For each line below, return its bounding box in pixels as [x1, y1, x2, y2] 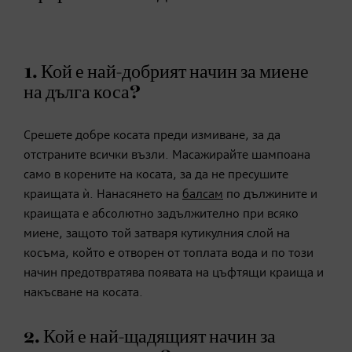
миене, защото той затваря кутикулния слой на [24, 227, 290, 240]
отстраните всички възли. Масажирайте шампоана [24, 148, 310, 162]
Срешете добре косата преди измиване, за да [24, 129, 280, 142]
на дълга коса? [24, 82, 141, 102]
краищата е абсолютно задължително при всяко [24, 207, 299, 221]
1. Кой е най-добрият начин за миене [24, 62, 309, 82]
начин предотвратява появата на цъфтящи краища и [24, 266, 324, 280]
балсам [182, 188, 223, 201]
